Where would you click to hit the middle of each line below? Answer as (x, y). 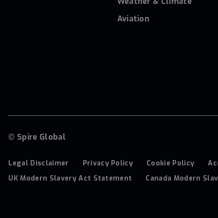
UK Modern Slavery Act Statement (70, 178)
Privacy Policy (108, 163)
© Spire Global (37, 137)
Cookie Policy (171, 163)
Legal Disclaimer (39, 163)
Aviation (133, 18)
